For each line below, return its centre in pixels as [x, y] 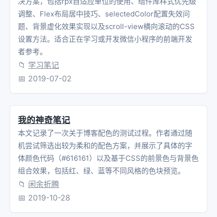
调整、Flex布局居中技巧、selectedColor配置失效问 [104, 14]
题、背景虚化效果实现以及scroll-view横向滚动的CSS [106, 26]
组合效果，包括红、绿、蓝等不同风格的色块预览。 [101, 170]
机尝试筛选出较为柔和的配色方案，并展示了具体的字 [105, 145]
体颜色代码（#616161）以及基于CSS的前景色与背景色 [108, 158]
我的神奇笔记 [44, 120]
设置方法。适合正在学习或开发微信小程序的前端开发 [105, 39]
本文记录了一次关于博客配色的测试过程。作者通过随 [105, 133]
